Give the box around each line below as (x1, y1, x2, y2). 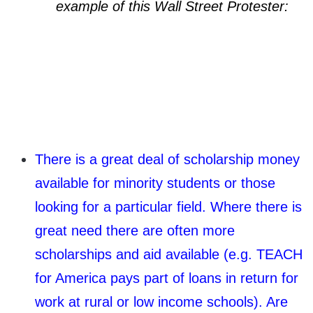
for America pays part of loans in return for (35, 270, 298, 286)
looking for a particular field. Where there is (35, 198, 302, 214)
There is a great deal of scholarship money (35, 151, 300, 167)
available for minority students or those (35, 175, 275, 191)
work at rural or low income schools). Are (35, 293, 288, 310)
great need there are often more (35, 222, 235, 238)
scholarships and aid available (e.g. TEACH (35, 246, 303, 262)
